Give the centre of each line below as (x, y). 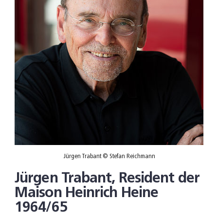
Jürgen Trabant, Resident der (107, 179)
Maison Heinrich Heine (87, 193)
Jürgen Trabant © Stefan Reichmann (109, 156)
